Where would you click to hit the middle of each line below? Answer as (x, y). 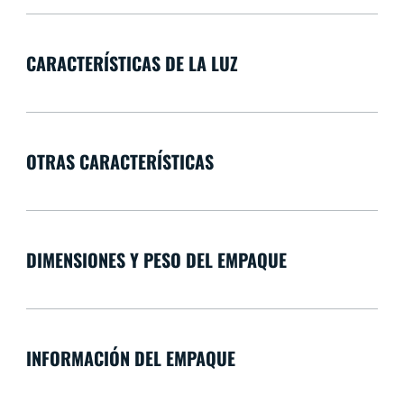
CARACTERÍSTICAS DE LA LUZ (132, 63)
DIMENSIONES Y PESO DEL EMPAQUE (156, 259)
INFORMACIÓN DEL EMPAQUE (130, 358)
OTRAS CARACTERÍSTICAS (119, 161)
